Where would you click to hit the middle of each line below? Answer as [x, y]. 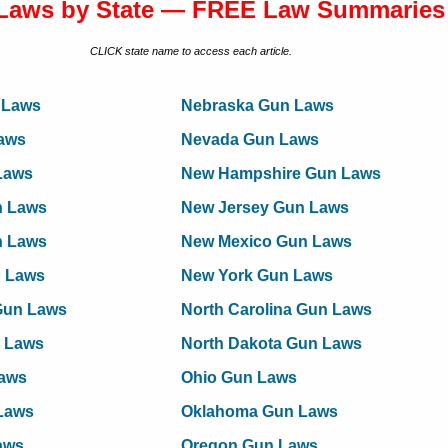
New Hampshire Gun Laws [281, 173]
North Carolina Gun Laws [276, 309]
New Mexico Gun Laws [266, 241]
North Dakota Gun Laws [271, 343]
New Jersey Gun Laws [265, 207]
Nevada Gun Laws [250, 139]
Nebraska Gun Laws [257, 105]
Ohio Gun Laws [239, 377]
